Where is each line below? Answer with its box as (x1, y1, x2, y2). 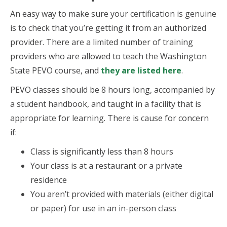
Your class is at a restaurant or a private (30, 160, 182, 171)
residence (30, 174, 67, 185)
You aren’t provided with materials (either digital (30, 188, 213, 200)
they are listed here (101, 65, 181, 76)
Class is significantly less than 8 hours (30, 146, 173, 157)
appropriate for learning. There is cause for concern (10, 112, 209, 124)
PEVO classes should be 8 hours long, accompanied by (10, 84, 215, 95)
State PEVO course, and (10, 65, 101, 76)
